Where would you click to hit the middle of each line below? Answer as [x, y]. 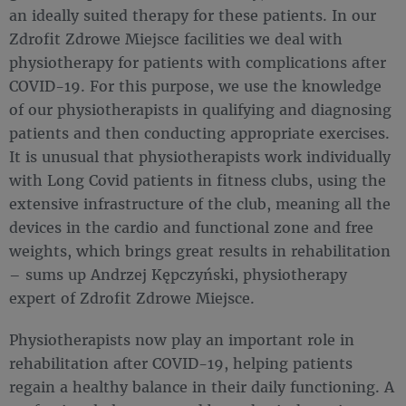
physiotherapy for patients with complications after [198, 62]
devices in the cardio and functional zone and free [191, 227]
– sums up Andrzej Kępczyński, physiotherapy [178, 274]
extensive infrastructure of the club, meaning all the [200, 203]
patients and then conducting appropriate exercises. [199, 133]
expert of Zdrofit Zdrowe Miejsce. [132, 298]
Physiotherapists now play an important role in [182, 339]
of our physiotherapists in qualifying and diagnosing [200, 109]
